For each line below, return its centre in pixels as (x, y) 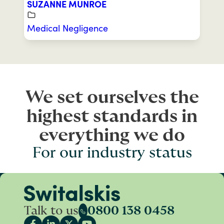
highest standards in (112, 116)
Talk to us (51, 211)
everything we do (112, 135)
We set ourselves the (112, 97)
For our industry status (112, 153)
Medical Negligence (67, 28)
